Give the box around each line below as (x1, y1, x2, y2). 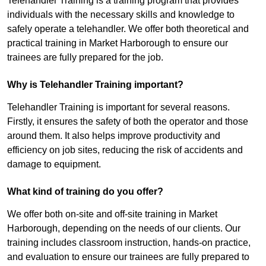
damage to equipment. (7, 159, 101, 170)
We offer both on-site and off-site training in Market (7, 209, 217, 220)
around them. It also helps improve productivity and (7, 131, 220, 141)
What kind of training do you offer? (7, 186, 163, 197)
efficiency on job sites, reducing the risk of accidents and (7, 145, 243, 156)
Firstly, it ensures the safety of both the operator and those (7, 116, 248, 127)
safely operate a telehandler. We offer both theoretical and (7, 24, 249, 34)
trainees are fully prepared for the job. (7, 52, 163, 63)
